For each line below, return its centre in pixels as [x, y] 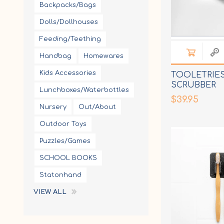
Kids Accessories [68, 73]
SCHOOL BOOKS [68, 158]
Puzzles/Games [65, 141]
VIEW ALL [50, 192]
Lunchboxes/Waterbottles [84, 90]
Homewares [103, 56]
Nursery [53, 107]
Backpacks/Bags [68, 5]
